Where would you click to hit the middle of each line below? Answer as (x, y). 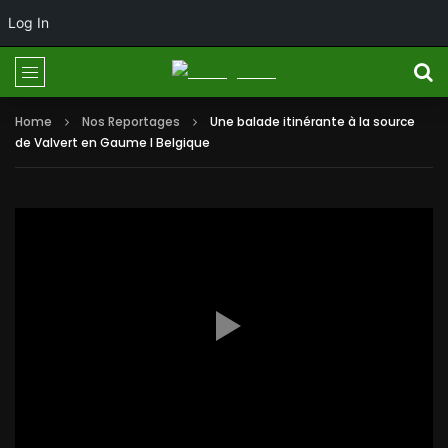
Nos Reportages (131, 121)
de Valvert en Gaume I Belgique (112, 142)
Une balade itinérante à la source (312, 121)
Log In (28, 22)
